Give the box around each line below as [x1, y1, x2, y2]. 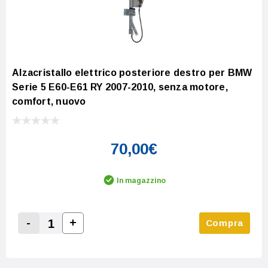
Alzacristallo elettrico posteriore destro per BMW [12, 67, 252, 78]
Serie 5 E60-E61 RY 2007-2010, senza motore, [12, 81, 228, 92]
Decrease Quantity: [24, 232, 118, 242]
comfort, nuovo [12, 96, 86, 106]
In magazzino [117, 176, 166, 185]
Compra [205, 217, 243, 228]
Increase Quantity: [68, 231, 159, 242]
